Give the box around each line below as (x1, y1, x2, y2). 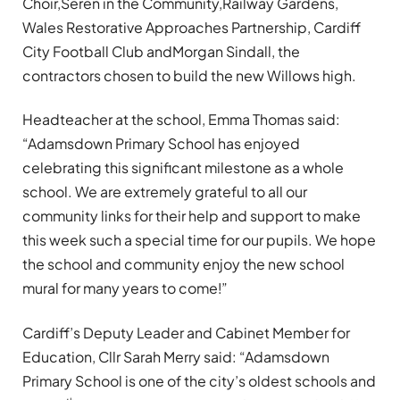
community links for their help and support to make (22, 206, 361, 226)
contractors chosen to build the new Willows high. (22, 65, 356, 85)
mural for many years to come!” (22, 279, 228, 298)
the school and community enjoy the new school (22, 254, 345, 274)
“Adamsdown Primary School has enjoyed (22, 134, 300, 154)
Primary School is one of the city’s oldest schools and (22, 371, 376, 390)
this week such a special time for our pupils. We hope (22, 230, 376, 250)
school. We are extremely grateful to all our (22, 182, 307, 202)
